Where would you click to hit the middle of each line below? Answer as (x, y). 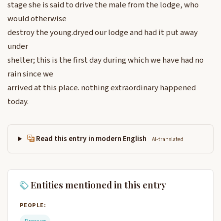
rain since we (30, 74)
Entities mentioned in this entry (97, 185)
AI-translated (168, 140)
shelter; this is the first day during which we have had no (106, 60)
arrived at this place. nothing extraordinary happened (102, 88)
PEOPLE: (33, 205)
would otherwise (37, 19)
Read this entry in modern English (92, 139)
